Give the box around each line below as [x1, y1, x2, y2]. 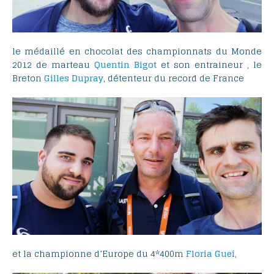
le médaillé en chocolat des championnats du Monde [12, 43, 262, 59]
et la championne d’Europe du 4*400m [12, 245, 186, 261]
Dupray [72, 70, 103, 86]
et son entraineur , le [157, 56, 262, 72]
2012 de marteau [12, 56, 94, 72]
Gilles [44, 70, 69, 86]
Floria [186, 245, 212, 261]
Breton [12, 70, 44, 86]
